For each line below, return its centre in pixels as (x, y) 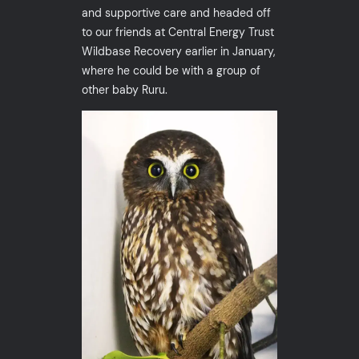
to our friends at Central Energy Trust (178, 32)
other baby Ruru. (125, 90)
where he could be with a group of (171, 71)
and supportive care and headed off (177, 13)
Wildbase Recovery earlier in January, (179, 52)
